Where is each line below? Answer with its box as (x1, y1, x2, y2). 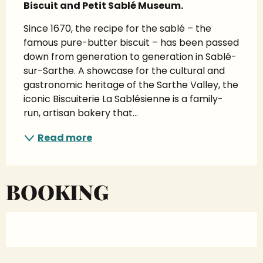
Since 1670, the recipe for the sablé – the (23, 22, 211, 36)
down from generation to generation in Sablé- (23, 50, 237, 64)
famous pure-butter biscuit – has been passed (23, 36, 239, 50)
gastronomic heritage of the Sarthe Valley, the (23, 78, 238, 92)
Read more (38, 131, 92, 145)
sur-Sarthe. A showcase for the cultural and (23, 64, 225, 78)
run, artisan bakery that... (23, 106, 138, 120)
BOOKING (6, 178, 109, 206)
